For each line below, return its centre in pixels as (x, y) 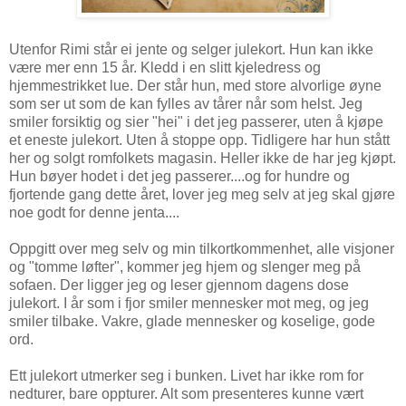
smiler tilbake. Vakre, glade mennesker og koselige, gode (192, 321)
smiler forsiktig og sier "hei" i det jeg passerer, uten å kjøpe (196, 121)
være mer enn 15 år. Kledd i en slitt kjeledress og (165, 67)
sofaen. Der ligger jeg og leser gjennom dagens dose (179, 285)
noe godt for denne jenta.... (94, 212)
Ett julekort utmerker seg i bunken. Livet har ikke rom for (186, 375)
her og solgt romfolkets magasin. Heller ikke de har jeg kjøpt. (203, 158)
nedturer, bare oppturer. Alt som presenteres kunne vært (186, 393)
